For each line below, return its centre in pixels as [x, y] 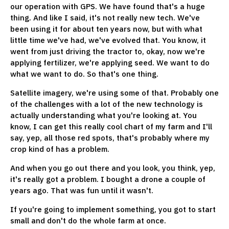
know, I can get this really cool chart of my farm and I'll [111, 126]
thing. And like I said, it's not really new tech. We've [105, 17]
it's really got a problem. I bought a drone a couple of [108, 179]
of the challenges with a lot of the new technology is [107, 104]
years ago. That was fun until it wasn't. [82, 190]
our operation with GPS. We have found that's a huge [108, 6]
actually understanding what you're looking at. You [104, 115]
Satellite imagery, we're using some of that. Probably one [114, 93]
